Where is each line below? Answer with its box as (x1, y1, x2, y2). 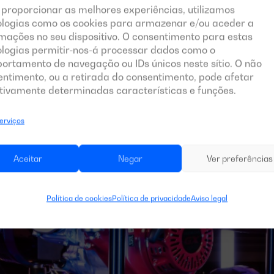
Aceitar (13, 153, 42, 163)
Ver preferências (207, 153, 273, 163)
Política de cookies (46, 193, 112, 203)
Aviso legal (191, 193, 228, 203)
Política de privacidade (112, 193, 191, 203)
